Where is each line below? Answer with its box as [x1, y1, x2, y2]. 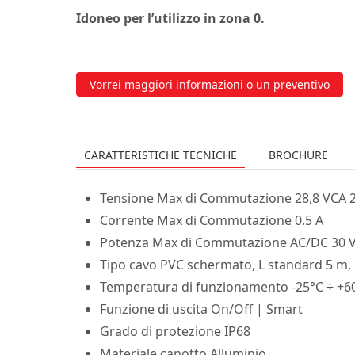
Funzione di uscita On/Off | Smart [100, 300, 303, 319]
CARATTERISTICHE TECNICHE [84, 147, 237, 163]
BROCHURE [269, 147, 328, 163]
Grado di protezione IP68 [100, 323, 250, 341]
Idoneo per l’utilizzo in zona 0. [76, 10, 265, 28]
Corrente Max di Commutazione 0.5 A [100, 212, 323, 230]
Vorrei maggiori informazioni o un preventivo [90, 77, 330, 93]
